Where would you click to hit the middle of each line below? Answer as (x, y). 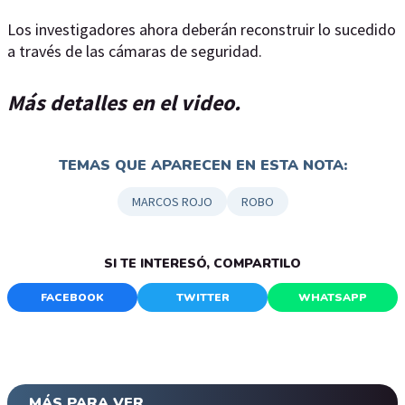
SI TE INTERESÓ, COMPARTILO (202, 263)
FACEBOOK (72, 297)
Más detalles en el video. (124, 102)
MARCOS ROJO (172, 201)
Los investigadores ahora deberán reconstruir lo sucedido (202, 29)
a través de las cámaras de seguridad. (135, 51)
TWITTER (202, 297)
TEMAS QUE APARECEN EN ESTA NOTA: (202, 165)
